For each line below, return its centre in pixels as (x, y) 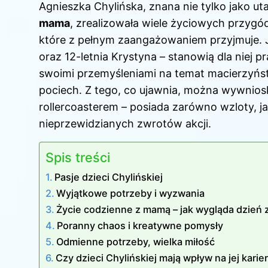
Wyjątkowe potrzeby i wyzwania (131, 193)
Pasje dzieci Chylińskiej (109, 177)
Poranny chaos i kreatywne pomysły (140, 225)
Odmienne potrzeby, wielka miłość (136, 241)
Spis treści (78, 157)
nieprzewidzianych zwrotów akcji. (125, 123)
